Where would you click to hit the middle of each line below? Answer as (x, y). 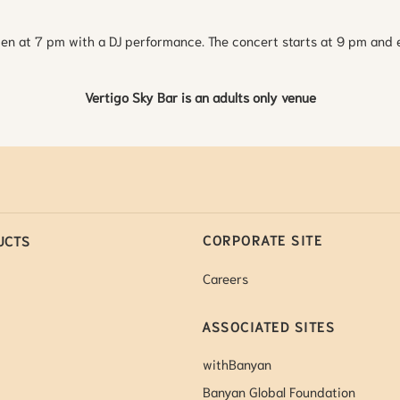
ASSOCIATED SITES (269, 325)
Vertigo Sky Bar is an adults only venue (200, 96)
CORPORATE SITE (263, 240)
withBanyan (237, 364)
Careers (226, 277)
